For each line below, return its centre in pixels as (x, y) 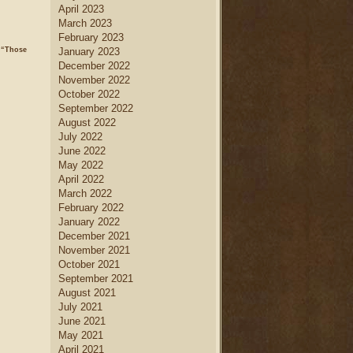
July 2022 (80, 137)
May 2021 (81, 335)
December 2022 (94, 66)
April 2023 (81, 9)
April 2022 (81, 179)
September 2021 (96, 279)
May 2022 (81, 165)
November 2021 (94, 250)
